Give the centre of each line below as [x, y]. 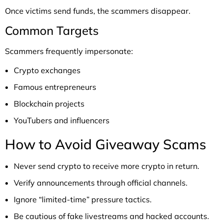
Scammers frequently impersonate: [69, 51]
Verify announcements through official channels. [101, 183]
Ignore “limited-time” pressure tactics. [83, 200]
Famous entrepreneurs [55, 87]
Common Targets [52, 31]
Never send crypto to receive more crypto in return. [107, 166]
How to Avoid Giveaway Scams [106, 144]
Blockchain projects [49, 104]
